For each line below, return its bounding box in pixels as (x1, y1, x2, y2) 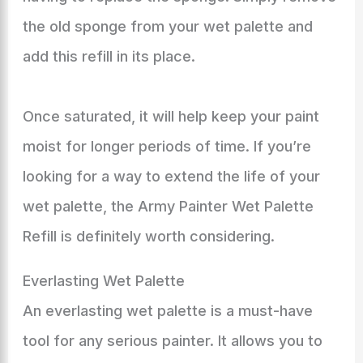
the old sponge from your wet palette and (22, 18, 313, 35)
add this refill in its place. (22, 48, 195, 65)
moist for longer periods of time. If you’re (22, 138, 311, 155)
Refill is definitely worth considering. (22, 228, 275, 245)
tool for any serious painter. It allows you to (22, 332, 322, 349)
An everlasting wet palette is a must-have (22, 302, 313, 319)
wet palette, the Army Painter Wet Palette (22, 198, 314, 215)
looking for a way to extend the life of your (22, 168, 320, 185)
